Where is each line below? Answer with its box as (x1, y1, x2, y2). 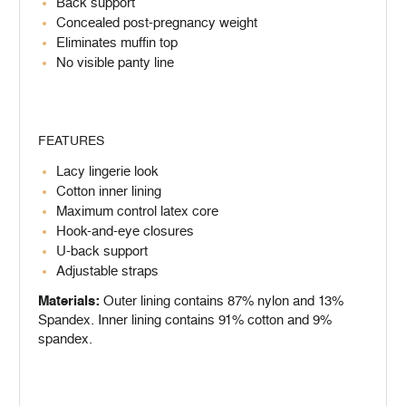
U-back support (56, 243, 148, 260)
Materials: (38, 293, 100, 310)
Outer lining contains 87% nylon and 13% (100, 293, 343, 310)
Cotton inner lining (56, 183, 161, 200)
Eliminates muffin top (56, 34, 178, 52)
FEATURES (38, 133, 104, 149)
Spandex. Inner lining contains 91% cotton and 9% (38, 312, 332, 329)
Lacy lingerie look (56, 163, 159, 180)
